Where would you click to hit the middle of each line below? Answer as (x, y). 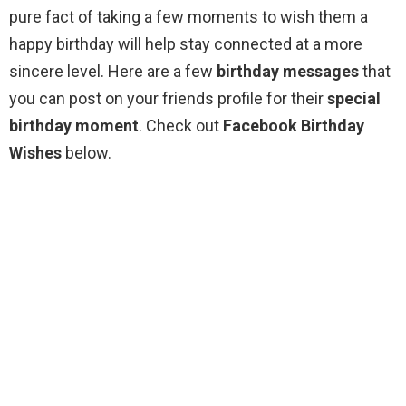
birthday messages (288, 71)
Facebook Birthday (294, 125)
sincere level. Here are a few (113, 71)
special (352, 98)
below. (87, 152)
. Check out (181, 125)
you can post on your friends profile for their (166, 98)
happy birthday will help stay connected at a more (186, 43)
